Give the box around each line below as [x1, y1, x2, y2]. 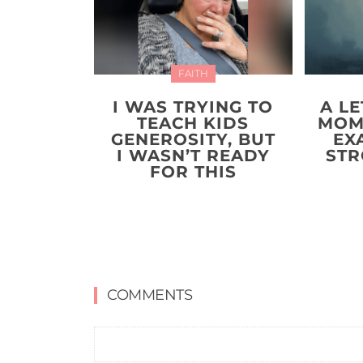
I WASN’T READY [116, 145, 270, 165]
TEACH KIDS [137, 113, 250, 133]
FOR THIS [149, 161, 237, 181]
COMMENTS [107, 285, 192, 304]
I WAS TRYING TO [113, 96, 274, 117]
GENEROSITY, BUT [110, 129, 275, 149]
